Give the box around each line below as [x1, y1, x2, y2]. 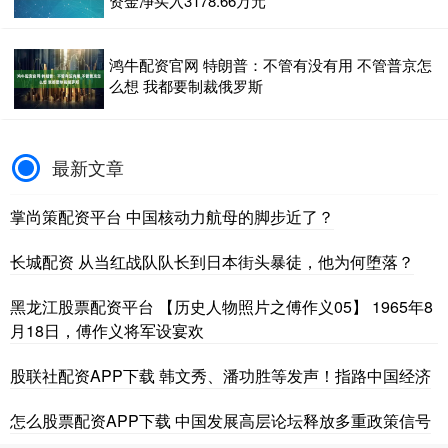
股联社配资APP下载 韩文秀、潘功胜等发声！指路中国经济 [10, 363, 431, 387]
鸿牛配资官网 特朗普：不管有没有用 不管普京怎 [109, 53, 432, 75]
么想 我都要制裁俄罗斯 [109, 74, 263, 96]
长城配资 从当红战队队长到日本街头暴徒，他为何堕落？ [10, 249, 414, 273]
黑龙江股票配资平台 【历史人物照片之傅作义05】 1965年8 [10, 294, 433, 318]
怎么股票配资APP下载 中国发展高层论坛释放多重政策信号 [10, 408, 431, 432]
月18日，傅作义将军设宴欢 [10, 318, 204, 342]
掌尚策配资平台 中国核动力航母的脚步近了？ [10, 204, 334, 228]
